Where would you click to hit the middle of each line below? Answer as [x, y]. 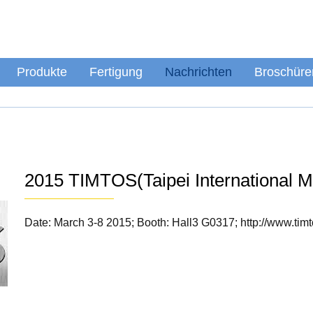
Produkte [42, 72]
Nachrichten [198, 72]
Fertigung [116, 72]
